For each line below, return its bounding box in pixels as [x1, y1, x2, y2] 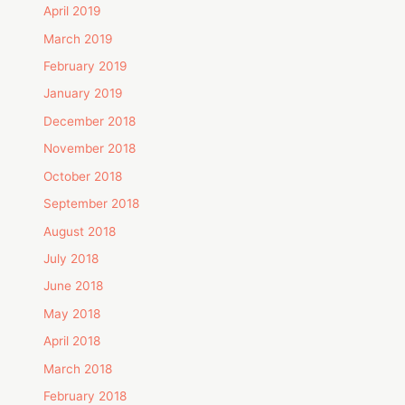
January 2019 [43, 86, 124, 101]
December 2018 [43, 113, 137, 128]
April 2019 [43, 4, 102, 19]
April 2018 [43, 334, 101, 349]
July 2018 [43, 250, 99, 266]
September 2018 [43, 196, 140, 212]
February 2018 [43, 388, 127, 403]
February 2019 [43, 59, 128, 74]
